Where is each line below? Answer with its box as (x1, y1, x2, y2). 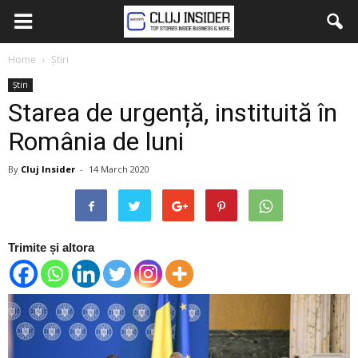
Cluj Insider (21, 163, 75, 175)
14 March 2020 (89, 163, 149, 175)
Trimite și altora (8, 241, 94, 254)
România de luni (8, 126, 184, 157)
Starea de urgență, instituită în (8, 97, 337, 128)
